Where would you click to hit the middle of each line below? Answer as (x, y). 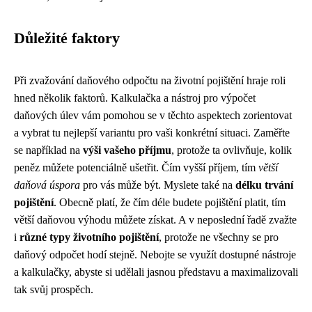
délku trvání (264, 185)
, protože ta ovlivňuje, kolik (232, 150)
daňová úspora (47, 185)
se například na (48, 150)
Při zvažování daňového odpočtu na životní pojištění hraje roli (150, 80)
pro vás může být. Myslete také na (158, 185)
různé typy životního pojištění (89, 237)
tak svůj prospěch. (54, 289)
